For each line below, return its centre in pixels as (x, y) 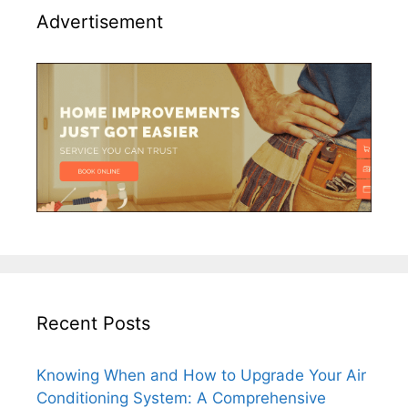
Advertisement (100, 22)
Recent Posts (93, 324)
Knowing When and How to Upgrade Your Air (201, 376)
